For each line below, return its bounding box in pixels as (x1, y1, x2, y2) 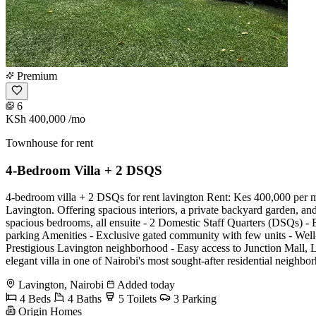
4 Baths (65, 293, 102, 305)
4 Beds (17, 293, 51, 305)
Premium (14, 69, 57, 82)
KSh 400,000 (6, 112, 66, 125)
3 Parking (171, 293, 217, 305)
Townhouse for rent (6, 136, 93, 149)
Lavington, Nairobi (18, 279, 104, 291)
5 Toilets (116, 293, 157, 305)
